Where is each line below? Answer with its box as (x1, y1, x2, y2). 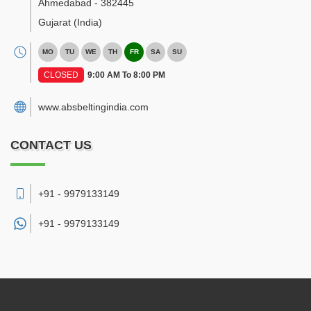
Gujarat (38, 17, 71, 28)
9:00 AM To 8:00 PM (87, 70, 165, 80)
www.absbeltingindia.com (38, 101, 149, 112)
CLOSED (44, 70, 78, 80)
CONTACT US (10, 138, 92, 152)
